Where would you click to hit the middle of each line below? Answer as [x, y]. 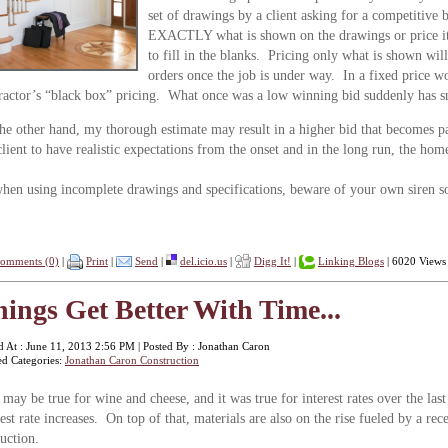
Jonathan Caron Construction [132, 360]
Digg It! [272, 260]
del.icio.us [203, 260]
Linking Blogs [351, 260]
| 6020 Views [415, 260]
